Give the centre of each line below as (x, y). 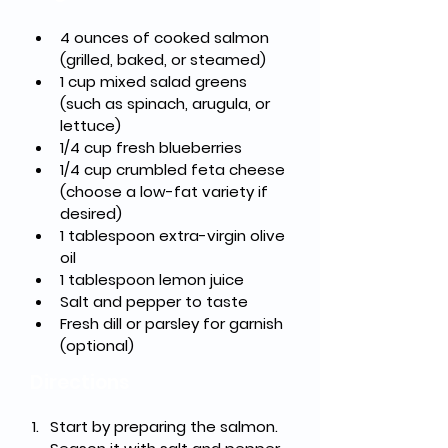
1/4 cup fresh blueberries (151, 147)
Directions (80, 382)
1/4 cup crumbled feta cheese (174, 169)
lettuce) (90, 125)
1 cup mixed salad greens (155, 81)
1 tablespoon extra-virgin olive (174, 235)
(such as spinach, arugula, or (167, 103)
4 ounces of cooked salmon (166, 37)
